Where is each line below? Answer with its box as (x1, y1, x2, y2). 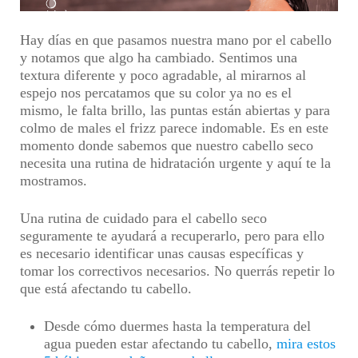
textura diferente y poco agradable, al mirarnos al (20, 67, 306, 83)
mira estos (276, 336, 336, 352)
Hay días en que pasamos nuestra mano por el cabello (20, 32, 332, 48)
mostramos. (20, 173, 87, 189)
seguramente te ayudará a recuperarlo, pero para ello (20, 228, 324, 244)
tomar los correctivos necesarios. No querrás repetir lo (20, 263, 335, 279)
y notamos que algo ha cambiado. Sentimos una (20, 50, 297, 66)
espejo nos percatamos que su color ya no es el (20, 85, 292, 101)
